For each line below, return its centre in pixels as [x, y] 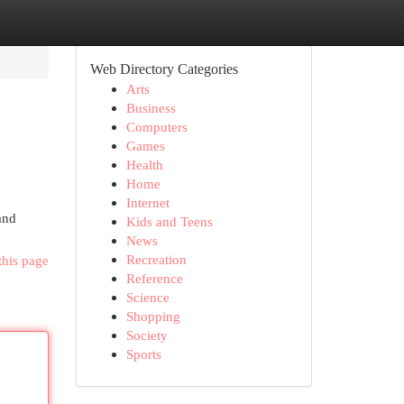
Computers [156, 127]
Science [147, 297]
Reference [154, 278]
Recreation [156, 259]
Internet [147, 202]
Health [144, 165]
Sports [143, 354]
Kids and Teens [169, 221]
